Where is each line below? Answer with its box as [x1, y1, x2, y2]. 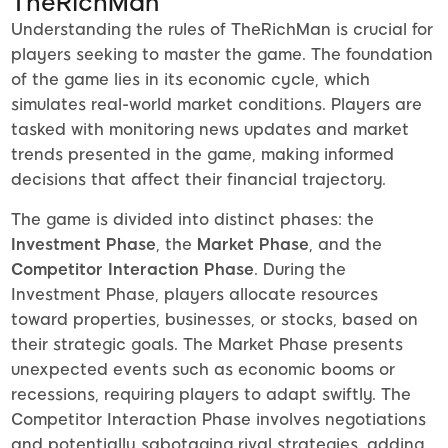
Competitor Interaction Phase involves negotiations [11, 410, 426, 430]
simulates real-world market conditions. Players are [11, 95, 422, 115]
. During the [254, 260, 346, 280]
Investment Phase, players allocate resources [11, 285, 378, 305]
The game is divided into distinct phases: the [11, 210, 374, 230]
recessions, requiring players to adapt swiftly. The [11, 385, 411, 405]
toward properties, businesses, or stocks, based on [11, 310, 418, 330]
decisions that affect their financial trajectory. [11, 170, 386, 190]
